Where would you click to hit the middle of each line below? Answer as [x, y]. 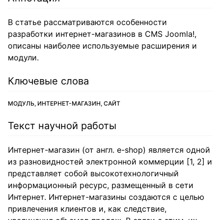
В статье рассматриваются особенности [87, 22]
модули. [23, 57]
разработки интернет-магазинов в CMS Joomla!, [102, 34]
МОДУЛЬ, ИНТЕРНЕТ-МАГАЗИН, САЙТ [64, 103]
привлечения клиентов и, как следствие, [87, 209]
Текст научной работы [62, 126]
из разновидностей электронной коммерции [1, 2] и [110, 162]
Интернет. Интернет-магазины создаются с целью [106, 197]
